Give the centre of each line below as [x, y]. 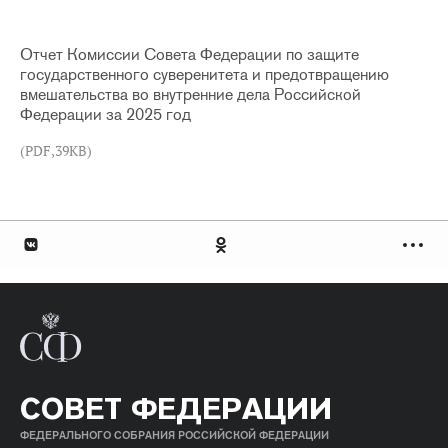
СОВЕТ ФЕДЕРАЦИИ [176, 408]
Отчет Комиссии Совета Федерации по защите [189, 54]
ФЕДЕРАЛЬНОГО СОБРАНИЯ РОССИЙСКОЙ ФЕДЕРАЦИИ [174, 435]
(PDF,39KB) [56, 151]
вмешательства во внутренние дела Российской [190, 94]
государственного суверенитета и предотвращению [204, 74]
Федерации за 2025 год [105, 114]
